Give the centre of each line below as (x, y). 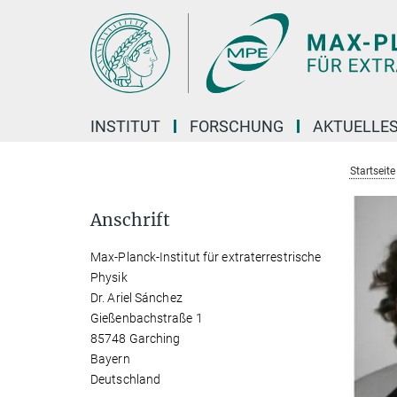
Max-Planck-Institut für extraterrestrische (206, 257)
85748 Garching (136, 339)
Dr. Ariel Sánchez (136, 298)
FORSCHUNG (237, 126)
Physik (109, 277)
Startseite (372, 171)
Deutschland (126, 379)
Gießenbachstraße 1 (147, 318)
